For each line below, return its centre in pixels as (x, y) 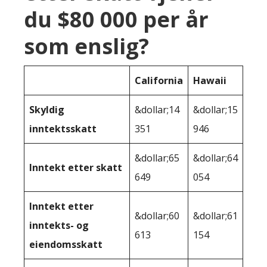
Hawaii (210, 81)
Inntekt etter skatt (76, 168)
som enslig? (86, 46)
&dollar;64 (215, 158)
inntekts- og (59, 226)
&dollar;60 (157, 216)
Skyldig (47, 110)
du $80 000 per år (116, 20)
